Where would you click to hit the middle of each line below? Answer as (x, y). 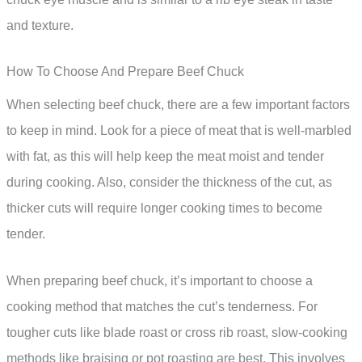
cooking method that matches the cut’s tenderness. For (162, 306)
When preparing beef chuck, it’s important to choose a (160, 280)
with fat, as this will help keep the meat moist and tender (165, 157)
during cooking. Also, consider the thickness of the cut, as (169, 183)
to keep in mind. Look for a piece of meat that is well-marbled (179, 131)
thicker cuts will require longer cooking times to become (164, 208)
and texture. (40, 25)
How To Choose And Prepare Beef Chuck (125, 72)
